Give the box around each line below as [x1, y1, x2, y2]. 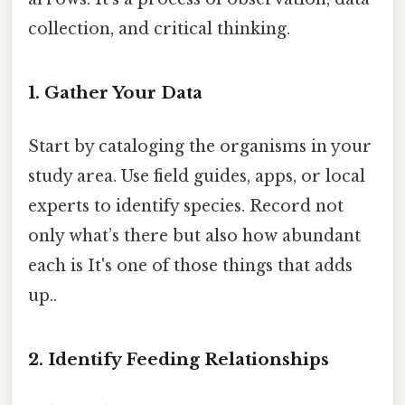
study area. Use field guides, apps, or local [28, 165, 365, 186]
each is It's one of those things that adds [28, 255, 353, 276]
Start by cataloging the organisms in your [28, 136, 372, 156]
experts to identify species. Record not [28, 195, 344, 216]
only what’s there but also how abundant [28, 225, 361, 246]
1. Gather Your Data [28, 81, 202, 103]
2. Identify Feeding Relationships [28, 348, 329, 370]
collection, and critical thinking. [28, 18, 290, 39]
